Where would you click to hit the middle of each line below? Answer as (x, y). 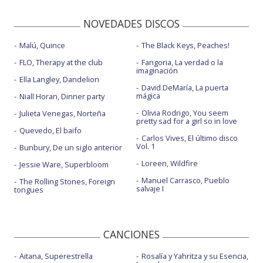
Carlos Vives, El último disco (189, 138)
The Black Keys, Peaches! (185, 45)
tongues (29, 190)
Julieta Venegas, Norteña (63, 114)
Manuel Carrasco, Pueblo (185, 181)
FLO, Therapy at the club (61, 63)
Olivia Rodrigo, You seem (185, 113)
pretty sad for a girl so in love (186, 121)
